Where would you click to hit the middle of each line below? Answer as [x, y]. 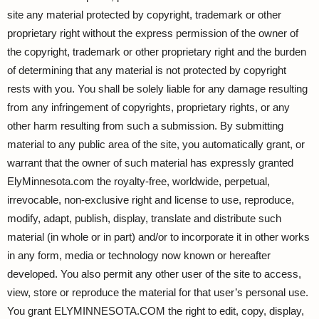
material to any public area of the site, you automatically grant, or [156, 144]
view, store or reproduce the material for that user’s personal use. [158, 292]
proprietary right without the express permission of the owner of [153, 33]
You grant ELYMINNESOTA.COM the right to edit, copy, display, [156, 311]
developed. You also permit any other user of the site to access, [154, 274]
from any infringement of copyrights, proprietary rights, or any [148, 107]
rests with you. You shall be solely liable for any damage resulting [157, 89]
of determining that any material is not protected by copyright [147, 70]
